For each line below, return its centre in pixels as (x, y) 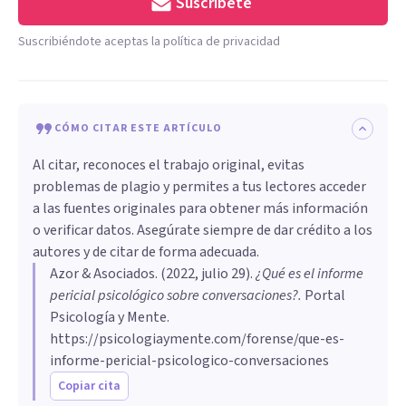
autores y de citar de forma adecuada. (146, 251)
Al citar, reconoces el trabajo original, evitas (169, 164)
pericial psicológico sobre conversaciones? (174, 295)
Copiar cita (89, 386)
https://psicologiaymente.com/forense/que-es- (197, 338)
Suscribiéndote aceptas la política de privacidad (149, 41)
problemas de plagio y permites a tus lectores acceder (199, 186)
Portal (324, 295)
